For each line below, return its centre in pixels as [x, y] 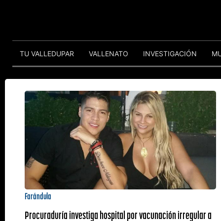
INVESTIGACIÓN [170, 53]
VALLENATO [109, 53]
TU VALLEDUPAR [47, 53]
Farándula [38, 196]
